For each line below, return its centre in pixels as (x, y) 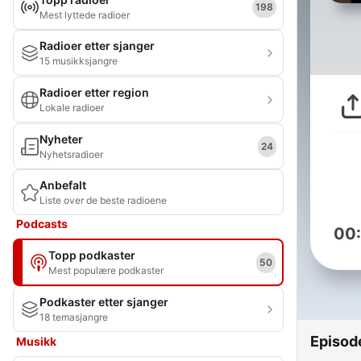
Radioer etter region (94, 92)
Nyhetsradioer (71, 154)
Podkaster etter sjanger (104, 302)
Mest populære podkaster (106, 270)
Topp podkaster (92, 255)
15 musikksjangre (79, 61)
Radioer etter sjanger (97, 46)
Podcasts (42, 224)
